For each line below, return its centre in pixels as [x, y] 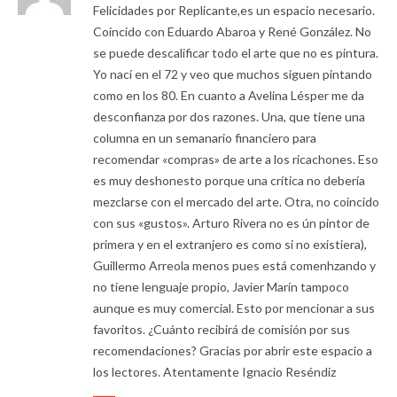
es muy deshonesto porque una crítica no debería [229, 181]
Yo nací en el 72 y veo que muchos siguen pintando [233, 74]
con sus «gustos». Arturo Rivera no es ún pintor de [231, 223]
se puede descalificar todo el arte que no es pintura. [236, 53]
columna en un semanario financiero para [205, 138]
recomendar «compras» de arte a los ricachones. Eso [236, 160]
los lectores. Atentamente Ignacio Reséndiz [214, 372]
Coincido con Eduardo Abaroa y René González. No [232, 32]
